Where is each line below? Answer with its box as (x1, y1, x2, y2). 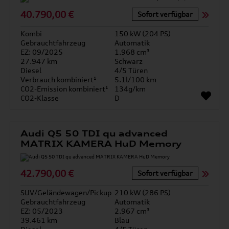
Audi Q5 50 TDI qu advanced (20, 128, 168, 139)
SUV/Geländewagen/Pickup (20, 188, 112, 197)
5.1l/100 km (114, 75, 156, 84)
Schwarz (114, 57, 143, 65)
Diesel (20, 66, 42, 75)
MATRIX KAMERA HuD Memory (20, 139, 182, 149)
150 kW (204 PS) (114, 29, 171, 38)
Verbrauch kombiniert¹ (20, 75, 97, 84)
